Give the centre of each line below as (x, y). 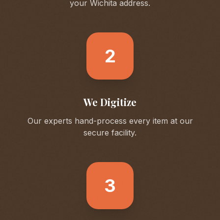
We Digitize (110, 102)
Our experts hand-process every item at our (110, 121)
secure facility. (110, 133)
